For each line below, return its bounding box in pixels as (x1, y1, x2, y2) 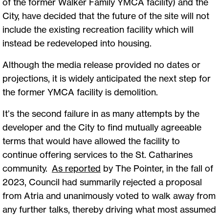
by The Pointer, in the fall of (101, 163, 213, 174)
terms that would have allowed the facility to (2, 135, 180, 147)
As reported (52, 163, 101, 174)
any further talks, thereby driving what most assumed (2, 204, 216, 215)
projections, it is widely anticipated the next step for (2, 73, 211, 84)
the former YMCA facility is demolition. (2, 87, 158, 98)
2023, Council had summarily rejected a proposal (2, 176, 202, 188)
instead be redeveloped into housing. (2, 38, 155, 49)
